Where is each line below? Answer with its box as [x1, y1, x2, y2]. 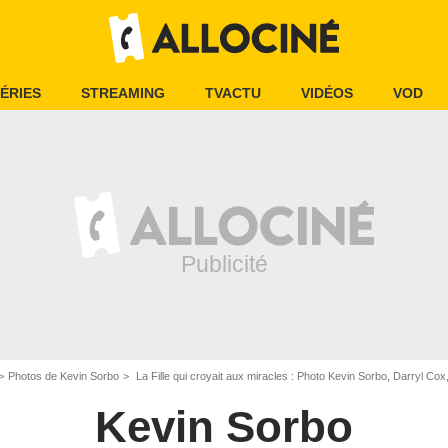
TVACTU [205, 85, 261, 101]
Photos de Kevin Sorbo [8, 370, 119, 382]
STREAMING [81, 85, 165, 101]
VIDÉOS [301, 85, 353, 101]
